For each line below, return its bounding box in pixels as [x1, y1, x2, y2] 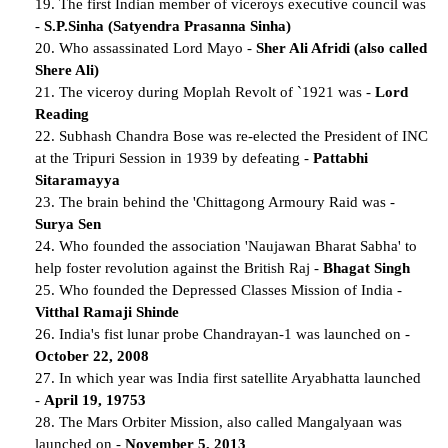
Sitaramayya [35, 171, 120, 188]
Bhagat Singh [323, 259, 410, 276]
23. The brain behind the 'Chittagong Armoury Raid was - [35, 193, 395, 210]
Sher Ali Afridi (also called [256, 39, 427, 56]
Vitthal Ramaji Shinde [35, 303, 179, 320]
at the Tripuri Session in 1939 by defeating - [35, 149, 313, 166]
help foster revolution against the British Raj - [35, 259, 323, 276]
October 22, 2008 [35, 347, 149, 364]
